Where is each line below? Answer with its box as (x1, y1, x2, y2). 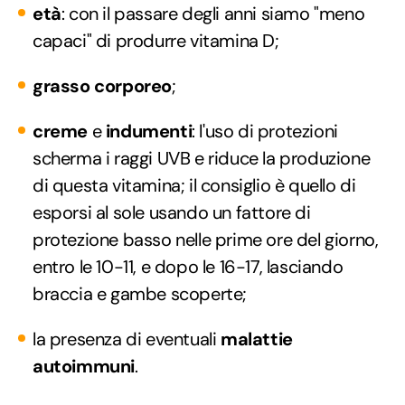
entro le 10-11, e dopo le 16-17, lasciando (33, 254, 344, 278)
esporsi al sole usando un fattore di (33, 200, 311, 224)
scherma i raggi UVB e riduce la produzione (33, 146, 371, 170)
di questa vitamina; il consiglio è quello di (33, 173, 356, 197)
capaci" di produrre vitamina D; (33, 28, 279, 52)
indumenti (101, 118, 193, 143)
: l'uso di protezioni (192, 118, 338, 143)
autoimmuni (33, 353, 135, 378)
